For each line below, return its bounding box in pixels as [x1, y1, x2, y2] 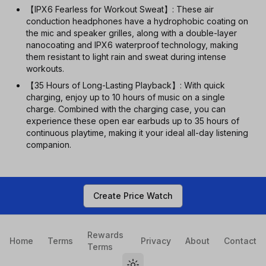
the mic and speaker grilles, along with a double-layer [26, 28, 237, 38]
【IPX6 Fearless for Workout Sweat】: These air [26, 4, 214, 14]
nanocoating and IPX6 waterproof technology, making [26, 40, 238, 50]
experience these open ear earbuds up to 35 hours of [26, 116, 239, 126]
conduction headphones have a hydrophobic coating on [26, 16, 248, 26]
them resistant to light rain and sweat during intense [26, 52, 226, 62]
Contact [224, 236, 256, 246]
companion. [26, 140, 71, 150]
